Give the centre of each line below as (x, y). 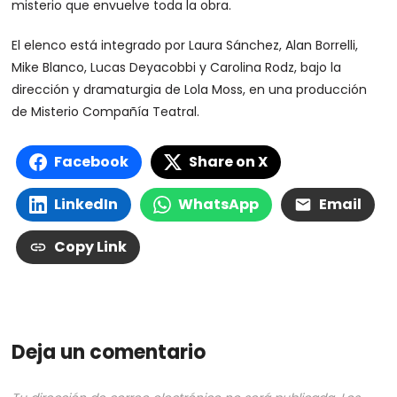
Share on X (229, 162)
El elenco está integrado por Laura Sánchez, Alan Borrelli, (185, 45)
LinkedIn (86, 204)
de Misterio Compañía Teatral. (106, 112)
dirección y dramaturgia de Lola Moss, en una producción (190, 90)
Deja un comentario (109, 352)
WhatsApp (219, 204)
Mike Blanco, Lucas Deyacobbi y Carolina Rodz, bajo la (177, 67)
